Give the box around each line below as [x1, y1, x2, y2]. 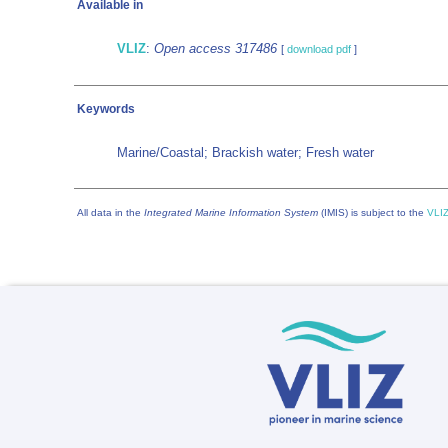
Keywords [77, 102, 135, 116]
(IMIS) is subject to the [318, 207, 427, 218]
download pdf [287, 43, 351, 55]
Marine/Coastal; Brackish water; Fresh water [117, 145, 374, 160]
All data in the [77, 207, 144, 218]
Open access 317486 [154, 41, 277, 56]
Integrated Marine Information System [144, 207, 318, 218]
